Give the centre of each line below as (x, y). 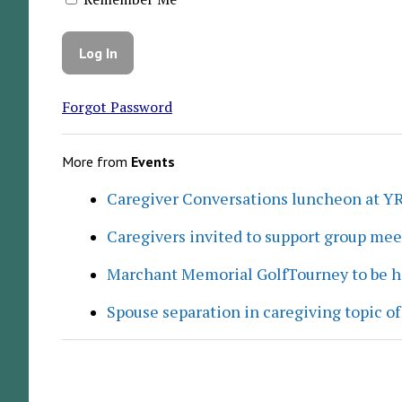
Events (153, 161)
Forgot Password (117, 106)
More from (96, 161)
